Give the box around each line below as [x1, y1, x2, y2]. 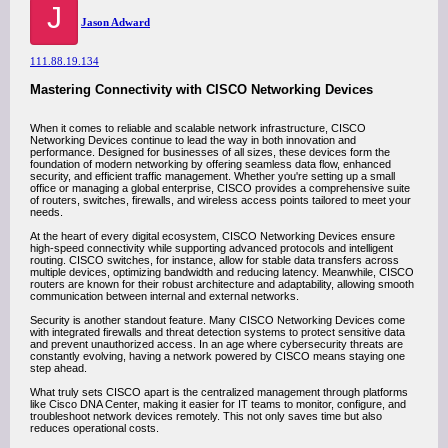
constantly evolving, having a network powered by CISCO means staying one [30, 350, 405, 362]
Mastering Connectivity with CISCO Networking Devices [30, 82, 373, 97]
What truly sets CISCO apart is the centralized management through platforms [30, 386, 408, 398]
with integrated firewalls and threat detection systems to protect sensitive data [30, 326, 405, 338]
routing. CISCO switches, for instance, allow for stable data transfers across [30, 254, 399, 266]
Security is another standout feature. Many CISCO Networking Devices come [30, 314, 405, 326]
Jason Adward [81, 16, 150, 28]
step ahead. [30, 362, 87, 374]
